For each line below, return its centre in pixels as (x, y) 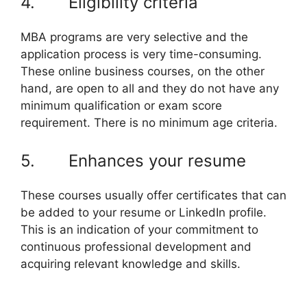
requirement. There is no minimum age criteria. (149, 122)
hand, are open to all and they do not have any (150, 88)
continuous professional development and (136, 247)
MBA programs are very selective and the (134, 37)
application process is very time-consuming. (141, 54)
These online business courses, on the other (143, 71)
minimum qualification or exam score (121, 105)
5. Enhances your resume (133, 161)
